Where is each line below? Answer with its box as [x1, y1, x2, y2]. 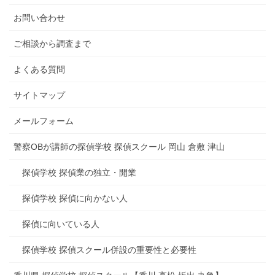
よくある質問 [14, 64, 65, 75]
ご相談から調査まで [14, 39, 91, 49]
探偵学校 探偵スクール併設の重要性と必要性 [22, 245, 196, 255]
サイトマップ [14, 90, 65, 101]
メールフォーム [14, 116, 74, 126]
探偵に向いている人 [22, 219, 99, 230]
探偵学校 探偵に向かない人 [22, 193, 128, 204]
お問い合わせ [14, 13, 65, 23]
